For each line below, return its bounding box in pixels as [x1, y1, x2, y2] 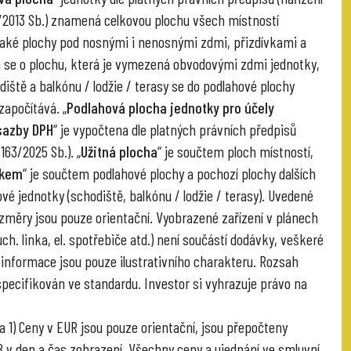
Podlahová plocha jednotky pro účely [67, 97, 274, 117]
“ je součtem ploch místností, [157, 141, 313, 161]
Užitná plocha [81, 141, 157, 161]
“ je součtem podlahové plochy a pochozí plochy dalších [23, 163, 316, 183]
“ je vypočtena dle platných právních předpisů [53, 119, 296, 139]
